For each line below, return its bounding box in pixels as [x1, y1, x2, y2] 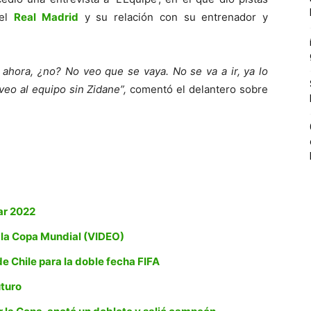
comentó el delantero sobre [126, 83, 269, 96]
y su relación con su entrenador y [78, 10, 268, 24]
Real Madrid [14, 10, 78, 24]
